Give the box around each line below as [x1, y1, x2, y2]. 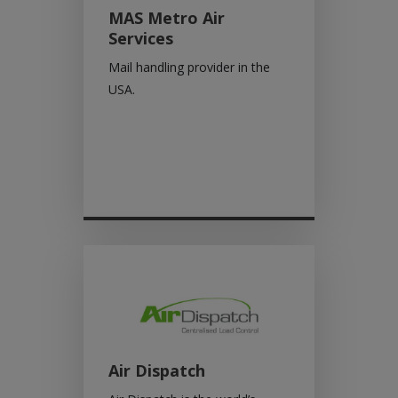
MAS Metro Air [108, 7, 225, 28]
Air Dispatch [108, 360, 205, 381]
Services [108, 28, 173, 49]
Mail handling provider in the [108, 59, 270, 76]
